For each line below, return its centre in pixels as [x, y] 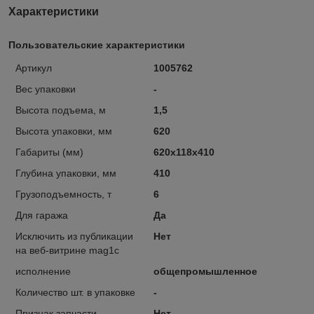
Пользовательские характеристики [97, 45]
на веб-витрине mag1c [67, 250]
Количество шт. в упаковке [75, 292]
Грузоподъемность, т [63, 194]
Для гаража [42, 215]
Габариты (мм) [49, 152]
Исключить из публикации [74, 236]
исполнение [43, 271]
